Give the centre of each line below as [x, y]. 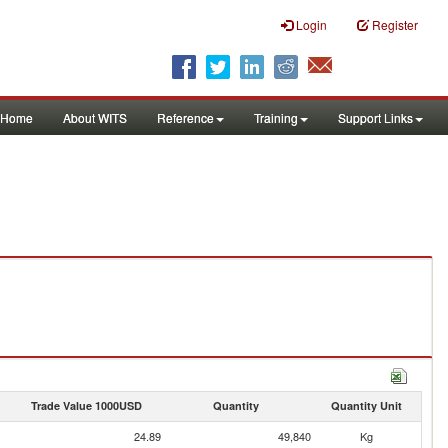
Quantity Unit [366, 405]
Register [395, 24]
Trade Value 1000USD [86, 405]
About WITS [95, 117]
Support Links [375, 117]
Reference [185, 117]
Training [276, 117]
